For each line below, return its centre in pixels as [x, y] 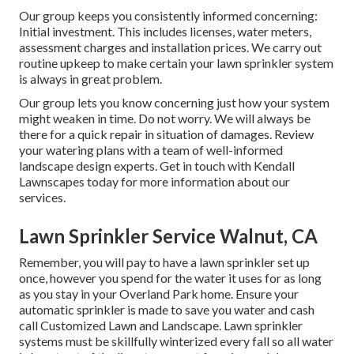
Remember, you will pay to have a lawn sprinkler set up [164, 262]
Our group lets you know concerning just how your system [174, 103]
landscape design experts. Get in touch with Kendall [157, 166]
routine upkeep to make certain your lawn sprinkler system [176, 63]
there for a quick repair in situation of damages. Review [166, 134]
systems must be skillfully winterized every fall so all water [176, 341]
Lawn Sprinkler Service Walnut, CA [168, 236]
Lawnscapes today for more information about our [154, 182]
